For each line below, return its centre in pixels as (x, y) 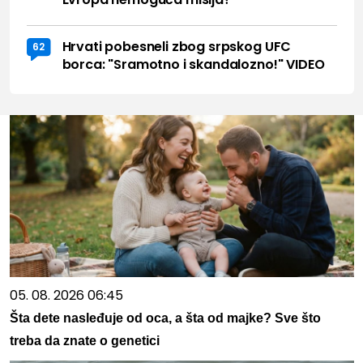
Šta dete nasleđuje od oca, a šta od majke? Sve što (165, 318)
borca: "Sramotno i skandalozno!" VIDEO (193, 65)
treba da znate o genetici (84, 341)
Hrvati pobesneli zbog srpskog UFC (177, 47)
